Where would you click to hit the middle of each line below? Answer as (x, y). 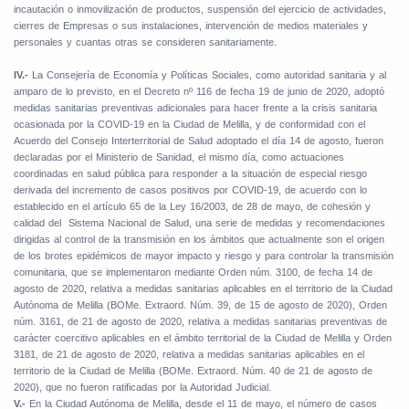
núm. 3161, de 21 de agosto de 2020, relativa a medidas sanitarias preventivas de (200, 322)
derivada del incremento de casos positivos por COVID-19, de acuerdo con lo (190, 190)
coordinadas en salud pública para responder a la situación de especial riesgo (190, 174)
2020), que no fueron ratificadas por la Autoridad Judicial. (142, 388)
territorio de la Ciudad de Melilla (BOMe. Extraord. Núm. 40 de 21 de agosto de (193, 371)
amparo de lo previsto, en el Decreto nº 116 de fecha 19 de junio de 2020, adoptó (199, 92)
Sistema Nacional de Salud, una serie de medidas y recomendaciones (227, 223)
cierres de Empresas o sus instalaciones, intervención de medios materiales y (191, 26)
